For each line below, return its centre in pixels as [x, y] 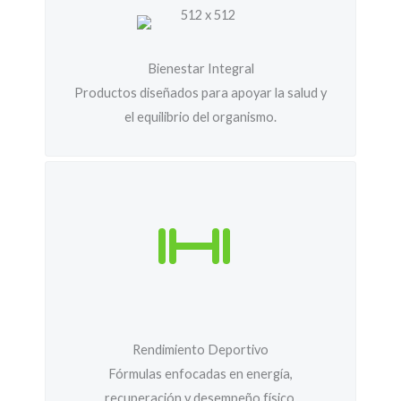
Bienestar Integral [200, 68]
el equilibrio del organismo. [200, 117]
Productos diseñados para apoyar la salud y [200, 93]
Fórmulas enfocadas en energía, [200, 374]
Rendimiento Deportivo [200, 350]
